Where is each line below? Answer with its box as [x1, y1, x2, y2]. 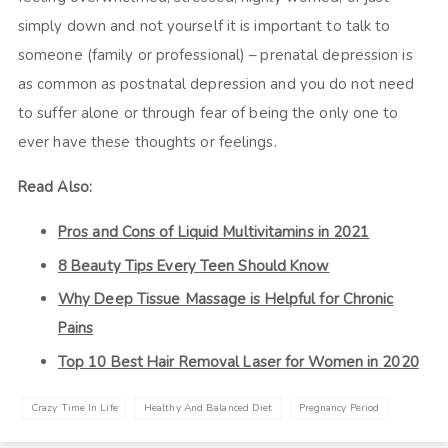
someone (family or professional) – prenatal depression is [17, 45, 413, 66]
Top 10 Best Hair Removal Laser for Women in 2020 [57, 351, 419, 372]
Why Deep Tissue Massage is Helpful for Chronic [57, 289, 394, 310]
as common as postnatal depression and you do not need [17, 74, 415, 95]
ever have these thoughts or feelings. [17, 132, 277, 153]
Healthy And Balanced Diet [143, 401, 273, 416]
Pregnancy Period [298, 401, 380, 416]
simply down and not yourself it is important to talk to [17, 16, 391, 37]
